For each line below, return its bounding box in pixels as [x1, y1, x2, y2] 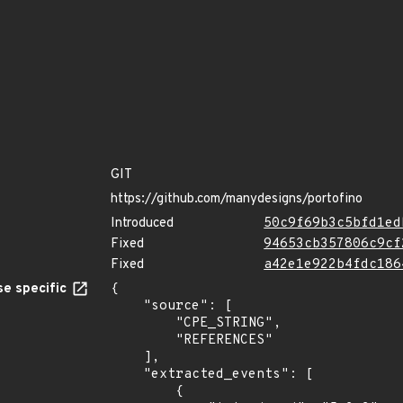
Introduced [111, 215, 174, 232]
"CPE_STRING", [111, 315, 175, 332]
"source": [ [111, 298, 143, 315]
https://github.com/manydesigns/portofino [111, 191, 363, 208]
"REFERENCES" [111, 332, 175, 349]
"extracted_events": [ [111, 366, 143, 383]
